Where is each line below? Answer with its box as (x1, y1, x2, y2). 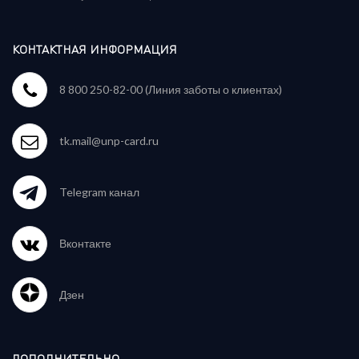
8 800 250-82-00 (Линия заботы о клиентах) (59, 83, 282, 97)
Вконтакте (59, 236, 111, 251)
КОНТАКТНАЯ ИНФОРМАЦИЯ (12, 42, 177, 58)
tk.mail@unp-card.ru (59, 134, 159, 148)
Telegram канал (59, 185, 139, 200)
